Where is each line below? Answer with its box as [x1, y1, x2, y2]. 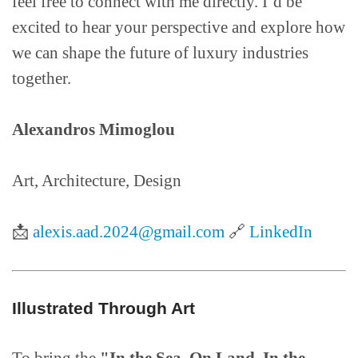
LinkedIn [249, 222, 312, 242]
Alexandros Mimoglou [12, 120, 175, 140]
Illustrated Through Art [12, 299, 195, 318]
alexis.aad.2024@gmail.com [33, 222, 225, 242]
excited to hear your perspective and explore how [12, 18, 345, 38]
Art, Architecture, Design [12, 171, 181, 191]
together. [12, 69, 71, 89]
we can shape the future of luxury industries [12, 43, 308, 63]
